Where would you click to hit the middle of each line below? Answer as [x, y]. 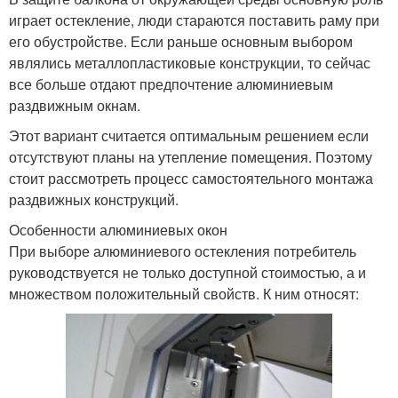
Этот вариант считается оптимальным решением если [189, 135]
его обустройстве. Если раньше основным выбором [181, 41]
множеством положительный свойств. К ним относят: [184, 293]
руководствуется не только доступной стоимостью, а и [187, 272]
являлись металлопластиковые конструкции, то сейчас [190, 62]
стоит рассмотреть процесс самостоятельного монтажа [191, 178]
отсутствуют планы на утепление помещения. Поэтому [191, 156]
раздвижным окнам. [75, 105]
